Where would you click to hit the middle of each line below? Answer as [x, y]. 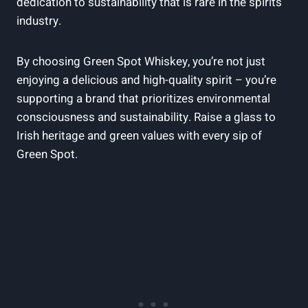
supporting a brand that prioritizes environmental [143, 98]
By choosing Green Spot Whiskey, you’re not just [141, 61]
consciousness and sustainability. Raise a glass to [146, 117]
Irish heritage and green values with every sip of [139, 135]
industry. [39, 21]
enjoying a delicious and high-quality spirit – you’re [146, 80]
